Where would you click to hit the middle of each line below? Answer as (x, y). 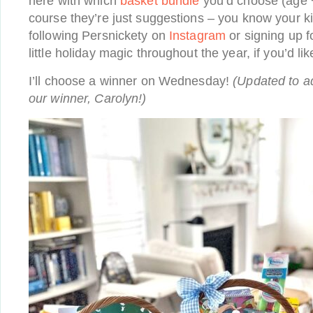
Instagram (198, 36)
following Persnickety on (99, 36)
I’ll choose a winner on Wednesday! (131, 81)
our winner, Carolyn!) (88, 99)
